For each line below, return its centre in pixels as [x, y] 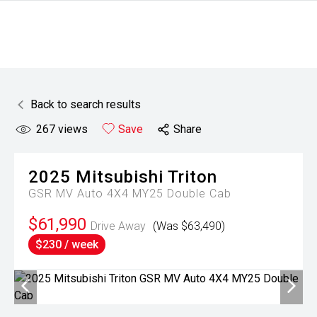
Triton [192, 177]
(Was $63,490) [189, 226]
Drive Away [118, 226]
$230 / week [67, 244]
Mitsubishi [120, 177]
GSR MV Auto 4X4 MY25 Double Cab [130, 194]
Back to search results [86, 104]
